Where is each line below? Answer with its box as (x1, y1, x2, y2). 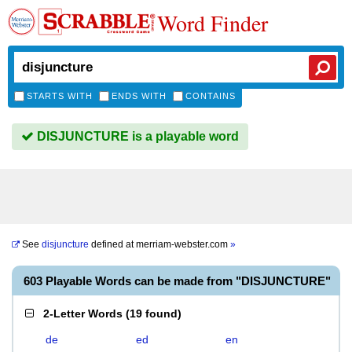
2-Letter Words (43, 307, 123, 320)
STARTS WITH (27, 91, 93, 101)
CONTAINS (185, 91, 236, 101)
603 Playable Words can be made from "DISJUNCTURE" (24, 274, 331, 288)
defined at (89, 239, 136, 250)
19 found (130, 307, 178, 320)
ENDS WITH (112, 91, 167, 101)
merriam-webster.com (136, 239, 230, 250)
